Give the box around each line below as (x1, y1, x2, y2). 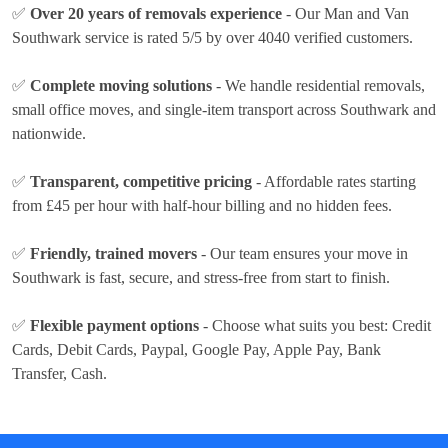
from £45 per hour (12, 196, 127, 214)
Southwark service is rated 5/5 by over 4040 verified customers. (12, 28, 413, 46)
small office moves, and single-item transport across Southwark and (12, 100, 436, 118)
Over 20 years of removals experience (30, 4, 282, 22)
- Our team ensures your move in (197, 244, 408, 262)
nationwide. (12, 124, 86, 142)
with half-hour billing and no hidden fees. (127, 196, 392, 214)
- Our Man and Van (282, 4, 409, 22)
